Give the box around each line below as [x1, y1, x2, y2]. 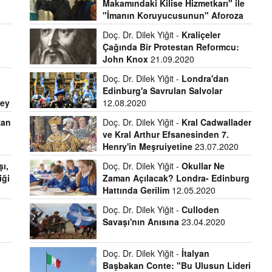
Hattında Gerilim [102, 184, 169, 196]
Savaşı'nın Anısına [102, 216, 179, 228]
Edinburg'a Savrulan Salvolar [102, 84, 222, 97]
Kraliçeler [181, 29, 220, 41]
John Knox [102, 53, 148, 65]
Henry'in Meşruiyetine [102, 140, 195, 152]
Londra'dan [181, 72, 229, 84]
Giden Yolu [30, 21, 76, 33]
